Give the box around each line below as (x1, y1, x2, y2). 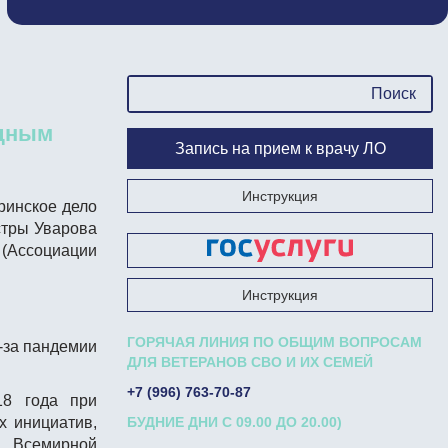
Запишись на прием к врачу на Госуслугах (128, 246, 405, 262)
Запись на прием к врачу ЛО (174, 140, 386, 157)
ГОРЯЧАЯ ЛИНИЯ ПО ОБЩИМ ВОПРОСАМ (127, 334, 422, 350)
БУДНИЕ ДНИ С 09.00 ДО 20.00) (127, 414, 342, 430)
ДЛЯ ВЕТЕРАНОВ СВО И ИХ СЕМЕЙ (127, 354, 373, 370)
